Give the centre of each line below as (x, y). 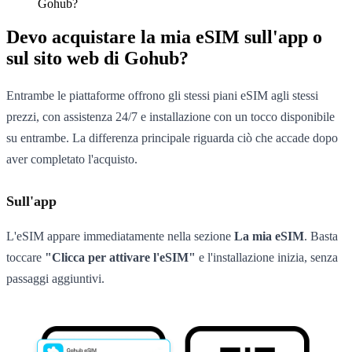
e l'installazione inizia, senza (267, 258)
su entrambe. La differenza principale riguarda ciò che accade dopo (172, 137)
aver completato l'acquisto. (72, 159)
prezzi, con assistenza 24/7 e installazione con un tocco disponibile (170, 116)
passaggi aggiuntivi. (55, 279)
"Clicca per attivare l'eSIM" (120, 258)
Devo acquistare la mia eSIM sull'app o (164, 37)
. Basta (321, 236)
